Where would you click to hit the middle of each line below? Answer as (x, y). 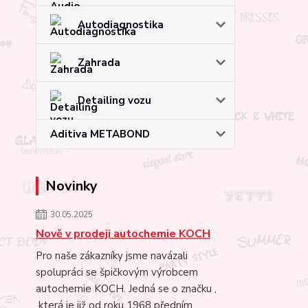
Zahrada (99, 62)
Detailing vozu (114, 100)
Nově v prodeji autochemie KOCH (123, 233)
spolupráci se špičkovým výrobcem (117, 272)
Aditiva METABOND (100, 134)
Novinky (71, 186)
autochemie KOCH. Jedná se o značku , (126, 288)
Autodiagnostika (121, 24)
